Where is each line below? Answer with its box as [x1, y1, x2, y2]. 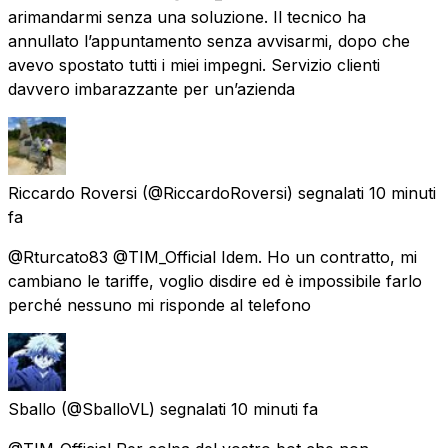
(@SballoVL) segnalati [61, 398, 226, 419]
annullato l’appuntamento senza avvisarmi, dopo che [8, 30, 410, 51]
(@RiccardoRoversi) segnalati [142, 182, 364, 203]
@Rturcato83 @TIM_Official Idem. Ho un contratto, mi [8, 246, 417, 267]
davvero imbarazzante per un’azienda [8, 78, 295, 99]
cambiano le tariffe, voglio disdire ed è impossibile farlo [8, 270, 422, 291]
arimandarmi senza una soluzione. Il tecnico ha [8, 6, 366, 27]
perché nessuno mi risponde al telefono [8, 294, 311, 315]
